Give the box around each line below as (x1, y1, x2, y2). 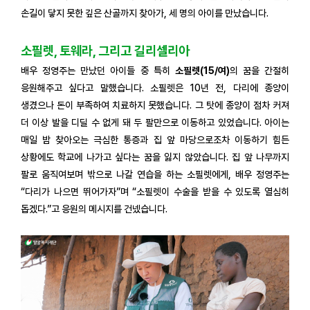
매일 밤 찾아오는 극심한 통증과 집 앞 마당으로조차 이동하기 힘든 (21, 134, 289, 145)
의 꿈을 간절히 (229, 64, 289, 76)
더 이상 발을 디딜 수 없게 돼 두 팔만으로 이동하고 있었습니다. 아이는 (21, 116, 289, 128)
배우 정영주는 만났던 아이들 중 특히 (21, 64, 175, 76)
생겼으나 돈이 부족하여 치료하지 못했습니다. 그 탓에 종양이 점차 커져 (21, 99, 289, 111)
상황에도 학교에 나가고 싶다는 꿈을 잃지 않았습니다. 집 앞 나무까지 (21, 151, 289, 163)
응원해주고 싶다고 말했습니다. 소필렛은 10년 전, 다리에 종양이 (21, 82, 289, 93)
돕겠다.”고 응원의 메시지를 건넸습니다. (21, 203, 167, 215)
